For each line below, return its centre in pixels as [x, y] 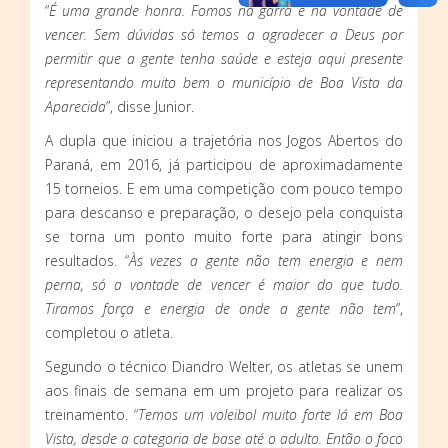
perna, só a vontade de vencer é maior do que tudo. [224, 285]
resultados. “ [87, 261]
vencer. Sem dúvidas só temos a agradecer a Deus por [224, 35]
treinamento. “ [91, 415]
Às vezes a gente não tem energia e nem [266, 261]
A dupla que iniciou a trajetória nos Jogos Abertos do [224, 141]
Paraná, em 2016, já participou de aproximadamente [224, 165]
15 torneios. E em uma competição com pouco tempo [224, 189]
